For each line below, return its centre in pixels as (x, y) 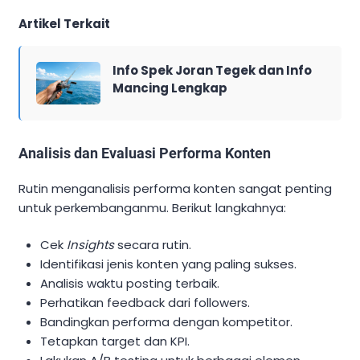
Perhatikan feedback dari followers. (145, 303)
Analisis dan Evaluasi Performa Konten (145, 153)
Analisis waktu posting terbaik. (130, 284)
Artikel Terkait (64, 23)
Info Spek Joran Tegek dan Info (212, 70)
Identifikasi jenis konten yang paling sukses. (169, 264)
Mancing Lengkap (170, 88)
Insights (91, 245)
